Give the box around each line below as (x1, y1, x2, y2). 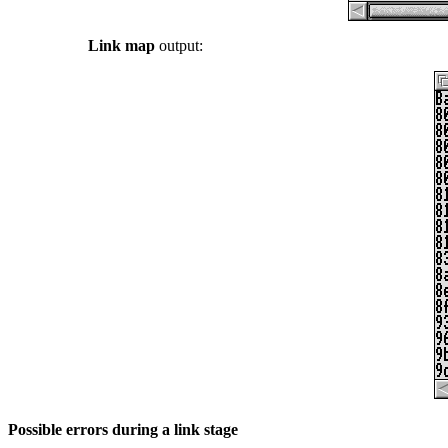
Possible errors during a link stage (8, 420, 238, 438)
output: (155, 37, 203, 55)
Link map (88, 37, 155, 55)
